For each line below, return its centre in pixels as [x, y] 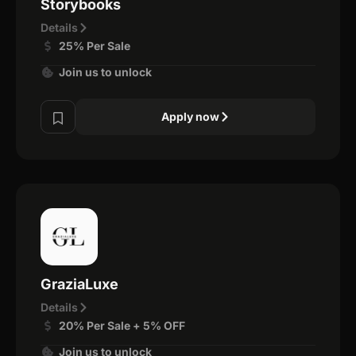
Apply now [190, 116]
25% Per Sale [94, 45]
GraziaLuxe [79, 284]
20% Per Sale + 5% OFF [122, 325]
